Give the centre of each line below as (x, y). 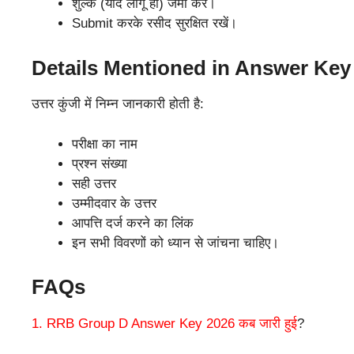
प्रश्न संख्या (100, 164)
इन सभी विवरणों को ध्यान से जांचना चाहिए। (175, 243)
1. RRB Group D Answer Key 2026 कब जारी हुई (164, 323)
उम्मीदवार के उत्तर (114, 203)
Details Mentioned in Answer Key (191, 68)
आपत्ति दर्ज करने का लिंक (133, 223)
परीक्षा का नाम (105, 144)
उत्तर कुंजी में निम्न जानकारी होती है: (118, 104)
